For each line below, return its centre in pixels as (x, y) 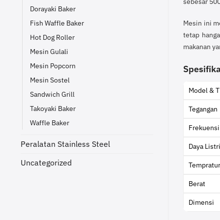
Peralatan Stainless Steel (65, 144)
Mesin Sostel (50, 80)
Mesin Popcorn (53, 65)
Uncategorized (46, 162)
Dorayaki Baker (53, 8)
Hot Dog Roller (52, 37)
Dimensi (201, 202)
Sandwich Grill (52, 94)
